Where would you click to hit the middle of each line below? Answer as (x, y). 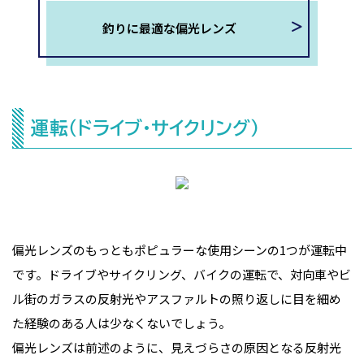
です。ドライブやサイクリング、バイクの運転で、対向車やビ (182, 274)
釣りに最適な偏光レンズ (170, 28)
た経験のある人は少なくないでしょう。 (121, 323)
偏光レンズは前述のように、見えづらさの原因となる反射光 (177, 347)
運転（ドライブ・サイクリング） (145, 128)
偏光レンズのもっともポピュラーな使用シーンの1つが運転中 (180, 249)
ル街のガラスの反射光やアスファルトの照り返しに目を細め (177, 298)
